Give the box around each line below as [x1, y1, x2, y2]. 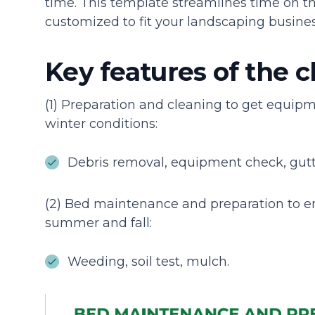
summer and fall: [45, 214, 152, 231]
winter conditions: [45, 115, 157, 131]
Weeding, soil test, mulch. [67, 253, 229, 269]
